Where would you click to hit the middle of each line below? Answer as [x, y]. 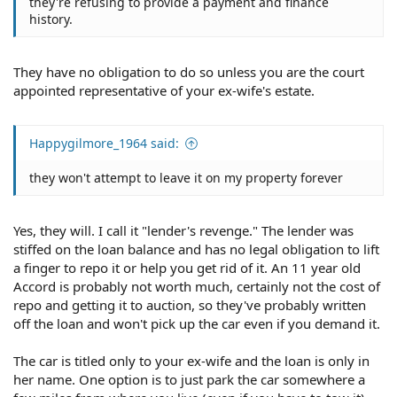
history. [51, 19]
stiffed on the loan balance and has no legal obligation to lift [196, 249]
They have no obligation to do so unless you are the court [189, 71]
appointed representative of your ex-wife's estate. [164, 90]
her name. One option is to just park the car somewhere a [189, 379]
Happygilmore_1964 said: [104, 143]
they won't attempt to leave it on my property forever [186, 178]
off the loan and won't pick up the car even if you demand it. [197, 323]
